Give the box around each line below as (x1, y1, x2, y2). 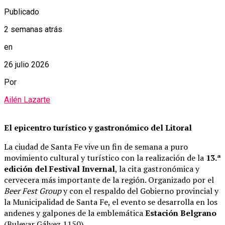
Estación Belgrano (145, 207, 216, 219)
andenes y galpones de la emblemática (4, 207, 145, 219)
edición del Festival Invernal (4, 163, 115, 175)
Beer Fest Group (4, 185, 61, 197)
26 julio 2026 (4, 60, 49, 70)
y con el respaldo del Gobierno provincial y (61, 185, 218, 197)
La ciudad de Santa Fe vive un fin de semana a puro (4, 141, 188, 153)
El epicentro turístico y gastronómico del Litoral (4, 122, 192, 134)
